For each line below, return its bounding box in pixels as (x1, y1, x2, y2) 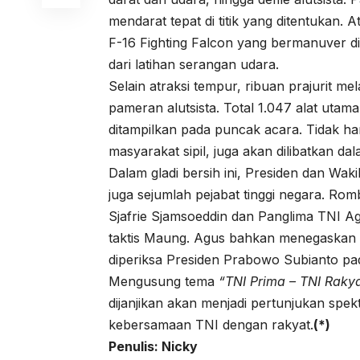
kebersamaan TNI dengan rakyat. (108, 316, 314, 333)
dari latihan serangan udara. (108, 55, 280, 72)
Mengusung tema (108, 272, 219, 289)
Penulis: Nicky (108, 337, 198, 354)
